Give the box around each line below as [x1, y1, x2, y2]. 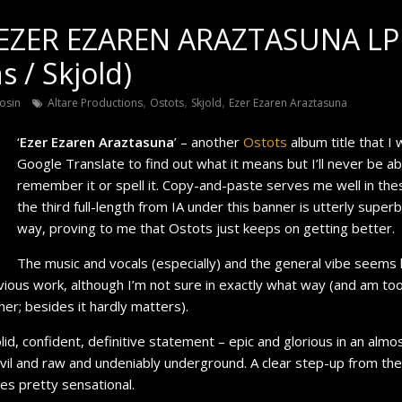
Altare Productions [48, 95, 143, 110]
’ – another [174, 133, 243, 151]
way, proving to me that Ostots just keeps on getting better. [17, 219, 395, 237]
